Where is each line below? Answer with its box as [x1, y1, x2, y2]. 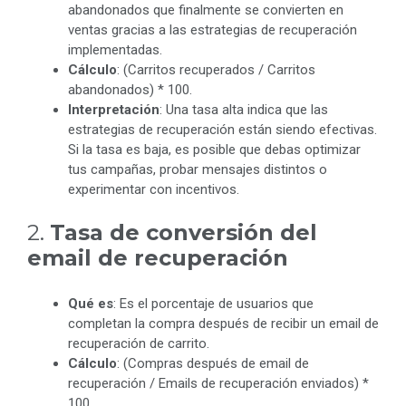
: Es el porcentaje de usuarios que [113, 295, 314, 312]
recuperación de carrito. [68, 334, 209, 352]
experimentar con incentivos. [68, 181, 239, 198]
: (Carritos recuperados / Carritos [117, 62, 315, 79]
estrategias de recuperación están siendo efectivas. [68, 121, 377, 139]
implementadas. [68, 42, 162, 59]
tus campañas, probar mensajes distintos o [68, 161, 327, 179]
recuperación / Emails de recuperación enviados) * [68, 374, 369, 391]
